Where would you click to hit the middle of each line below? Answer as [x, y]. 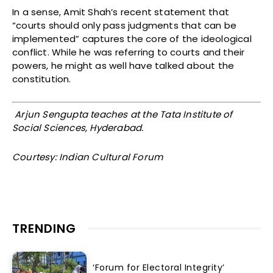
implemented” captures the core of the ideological [132, 39]
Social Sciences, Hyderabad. [78, 127]
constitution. [42, 79]
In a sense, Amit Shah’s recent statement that [121, 12]
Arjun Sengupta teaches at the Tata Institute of [122, 114]
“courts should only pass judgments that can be [125, 26]
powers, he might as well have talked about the [123, 66]
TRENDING [44, 228]
